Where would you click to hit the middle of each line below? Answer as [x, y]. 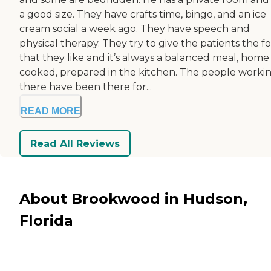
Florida [46, 220]
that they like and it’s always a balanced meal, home [144, 58]
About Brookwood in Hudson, [133, 198]
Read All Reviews [75, 143]
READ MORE [51, 111]
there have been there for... [86, 87]
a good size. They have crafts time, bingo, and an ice [143, 15]
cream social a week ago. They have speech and [135, 29]
